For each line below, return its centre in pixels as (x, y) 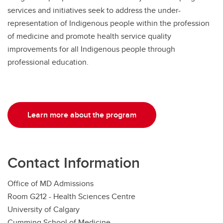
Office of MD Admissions (54, 184)
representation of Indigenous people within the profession (109, 23)
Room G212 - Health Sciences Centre (74, 197)
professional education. (48, 62)
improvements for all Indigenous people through (91, 49)
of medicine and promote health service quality (89, 36)
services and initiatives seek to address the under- (94, 10)
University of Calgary (47, 210)
